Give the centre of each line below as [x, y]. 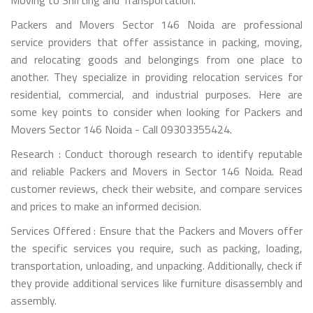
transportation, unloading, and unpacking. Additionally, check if [156, 265]
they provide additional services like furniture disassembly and [156, 283]
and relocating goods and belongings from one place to [156, 59]
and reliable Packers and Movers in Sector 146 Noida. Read [156, 171]
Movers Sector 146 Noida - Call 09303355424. [121, 129]
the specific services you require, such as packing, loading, [156, 248]
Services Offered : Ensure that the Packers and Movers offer [156, 230]
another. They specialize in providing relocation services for [156, 77]
